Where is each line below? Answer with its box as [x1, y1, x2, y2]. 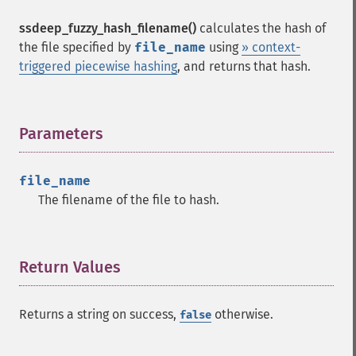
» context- [242, 40, 300, 55]
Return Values [19, 257, 121, 277]
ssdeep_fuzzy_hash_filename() [19, 21, 196, 36]
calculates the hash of [196, 21, 326, 36]
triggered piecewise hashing [19, 59, 177, 74]
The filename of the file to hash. [38, 192, 219, 207]
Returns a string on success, [19, 307, 180, 322]
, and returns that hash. [177, 59, 311, 74]
